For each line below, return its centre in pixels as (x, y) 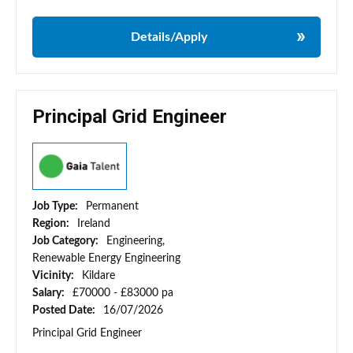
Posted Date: (65, 311)
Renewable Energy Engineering (106, 259)
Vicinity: (54, 276)
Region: (52, 224)
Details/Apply (169, 37)
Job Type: (56, 207)
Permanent (112, 207)
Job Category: (67, 242)
